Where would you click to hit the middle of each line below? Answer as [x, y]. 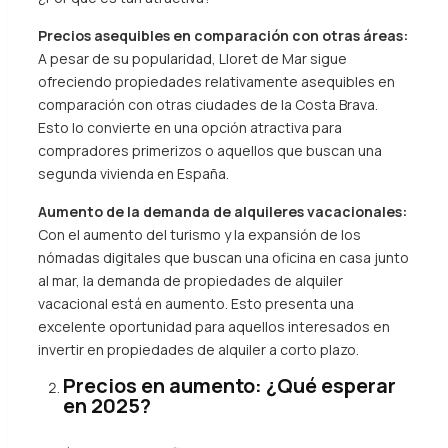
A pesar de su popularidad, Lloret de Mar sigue [192, 58]
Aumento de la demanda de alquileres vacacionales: [222, 211]
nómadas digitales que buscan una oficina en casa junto [223, 257]
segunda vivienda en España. [133, 173]
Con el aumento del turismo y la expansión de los [199, 234]
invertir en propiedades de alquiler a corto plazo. [198, 349]
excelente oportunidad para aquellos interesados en [213, 326]
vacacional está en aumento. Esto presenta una [195, 303]
